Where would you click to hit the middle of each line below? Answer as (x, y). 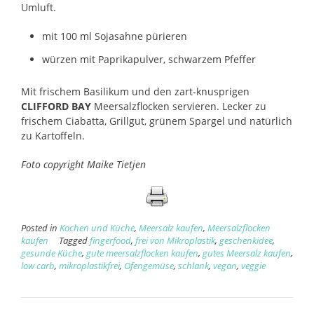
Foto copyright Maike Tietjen (83, 165)
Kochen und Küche (97, 228)
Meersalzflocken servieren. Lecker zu (179, 107)
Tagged (74, 241)
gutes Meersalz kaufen (247, 254)
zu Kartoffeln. (53, 136)
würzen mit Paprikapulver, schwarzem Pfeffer (149, 60)
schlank (193, 266)
